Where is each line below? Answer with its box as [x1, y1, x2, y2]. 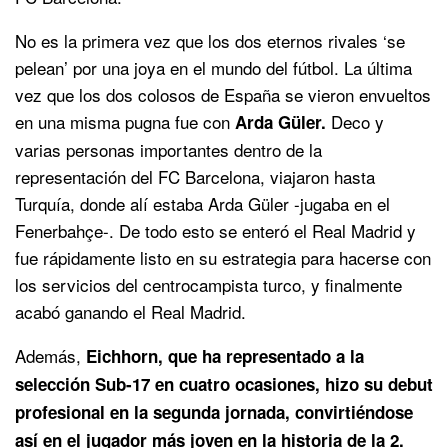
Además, [15, 342, 86, 368]
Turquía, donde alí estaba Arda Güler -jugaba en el [15, 190, 390, 216]
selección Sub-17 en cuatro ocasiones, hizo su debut [15, 371, 433, 396]
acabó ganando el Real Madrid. [15, 298, 246, 324]
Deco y [326, 108, 384, 134]
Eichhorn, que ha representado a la [86, 343, 364, 368]
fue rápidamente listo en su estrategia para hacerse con [15, 244, 431, 270]
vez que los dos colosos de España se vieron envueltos [15, 81, 431, 107]
